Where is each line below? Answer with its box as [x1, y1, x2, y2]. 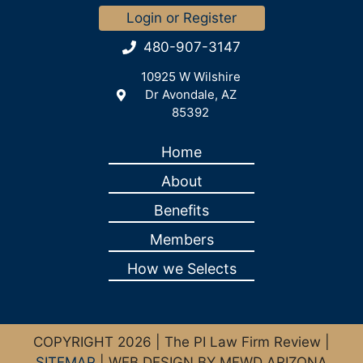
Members [149, 231, 214, 249]
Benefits [154, 202, 209, 220]
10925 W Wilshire [140, 69, 241, 85]
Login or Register [126, 10, 237, 27]
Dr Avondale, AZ [144, 87, 237, 103]
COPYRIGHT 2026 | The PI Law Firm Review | [33, 334, 330, 351]
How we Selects [126, 260, 237, 278]
